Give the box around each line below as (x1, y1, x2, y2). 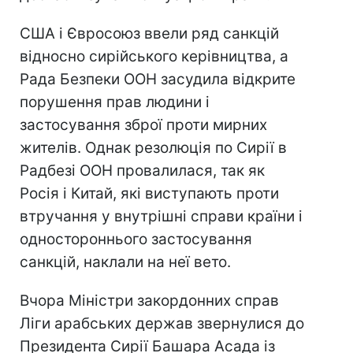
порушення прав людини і (20, 93, 210, 111)
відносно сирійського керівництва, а (20, 47, 288, 65)
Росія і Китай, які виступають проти (20, 184, 279, 203)
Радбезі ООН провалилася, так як (20, 162, 265, 180)
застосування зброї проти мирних (20, 116, 267, 134)
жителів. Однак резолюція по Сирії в (20, 139, 287, 157)
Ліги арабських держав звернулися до (20, 314, 304, 333)
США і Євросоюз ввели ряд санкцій (20, 24, 279, 43)
